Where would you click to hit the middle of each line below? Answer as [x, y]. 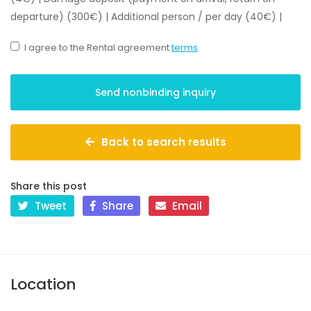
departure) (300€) [57, 17]
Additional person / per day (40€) [194, 17]
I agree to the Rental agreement [98, 48]
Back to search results [163, 142]
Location [43, 285]
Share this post [49, 186]
